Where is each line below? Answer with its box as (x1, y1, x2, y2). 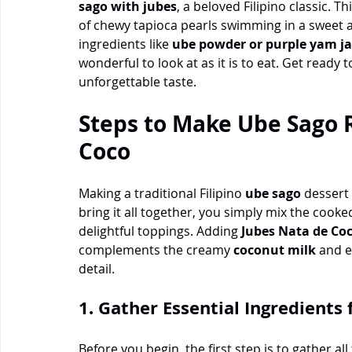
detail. (79, 259, 115, 277)
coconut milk (233, 240, 316, 258)
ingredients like (79, 35, 172, 53)
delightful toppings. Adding (79, 222, 241, 240)
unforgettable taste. (79, 72, 196, 90)
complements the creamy (79, 240, 233, 258)
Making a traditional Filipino (79, 184, 245, 202)
